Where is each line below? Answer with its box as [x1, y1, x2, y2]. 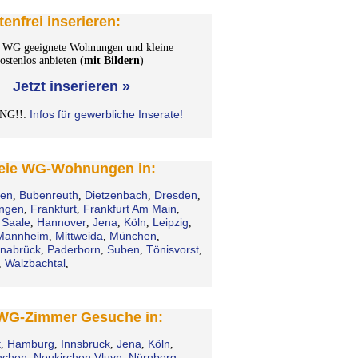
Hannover [36, 215, 86, 229]
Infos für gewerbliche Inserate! [29, 107, 183, 121]
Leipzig [152, 215, 189, 229]
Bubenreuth [18, 188, 78, 201]
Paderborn [46, 242, 101, 256]
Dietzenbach [84, 188, 148, 201]
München [109, 229, 157, 242]
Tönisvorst [145, 242, 199, 256]
